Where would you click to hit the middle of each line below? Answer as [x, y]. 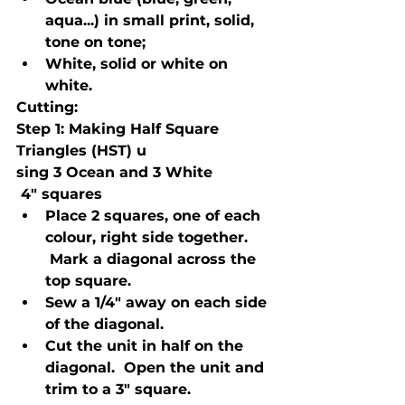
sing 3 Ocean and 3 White [114, 173]
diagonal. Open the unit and [157, 368]
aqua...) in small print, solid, [152, 21]
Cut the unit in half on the [146, 346]
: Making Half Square [142, 129]
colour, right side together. [149, 238]
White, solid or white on [139, 64]
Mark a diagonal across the [153, 259]
